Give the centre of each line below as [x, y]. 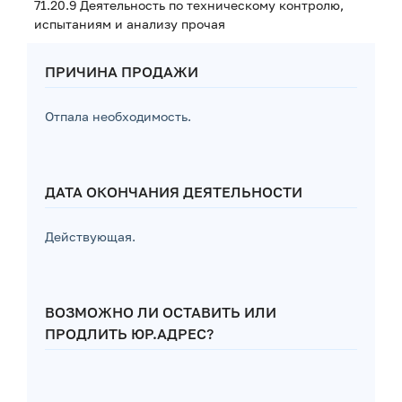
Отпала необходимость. [118, 116]
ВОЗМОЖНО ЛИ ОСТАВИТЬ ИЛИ [161, 312]
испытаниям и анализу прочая [130, 24]
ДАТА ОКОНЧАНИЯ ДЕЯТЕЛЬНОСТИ [174, 192]
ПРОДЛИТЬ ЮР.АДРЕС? [129, 334]
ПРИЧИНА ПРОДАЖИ [122, 72]
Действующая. [90, 236]
